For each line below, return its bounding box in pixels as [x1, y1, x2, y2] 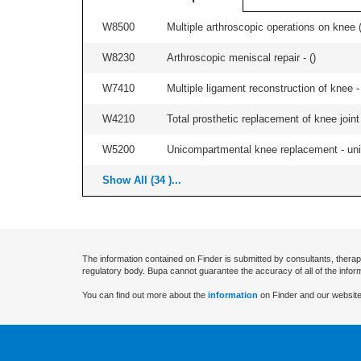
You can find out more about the [82, 290, 208, 300]
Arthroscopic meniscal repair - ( [167, 52, 313, 64]
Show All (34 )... [102, 174, 181, 186]
